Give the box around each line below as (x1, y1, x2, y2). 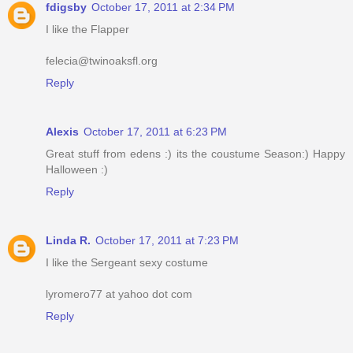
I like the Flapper (46, 23, 129, 36)
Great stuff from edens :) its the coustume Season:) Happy (46, 147, 345, 161)
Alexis (46, 125, 79, 139)
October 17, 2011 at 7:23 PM (95, 234, 239, 247)
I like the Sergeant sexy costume (46, 256, 208, 269)
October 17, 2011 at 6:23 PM (84, 125, 227, 139)
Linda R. (46, 234, 91, 247)
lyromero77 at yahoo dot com (46, 288, 192, 301)
